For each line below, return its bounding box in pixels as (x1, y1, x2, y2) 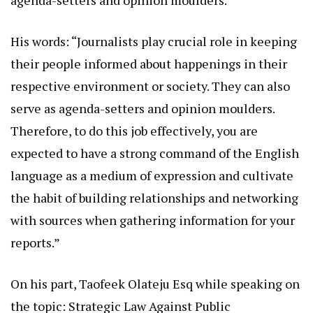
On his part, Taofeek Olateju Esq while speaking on (10, 275, 300, 293)
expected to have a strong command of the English (10, 145, 299, 162)
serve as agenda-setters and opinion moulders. (10, 100, 275, 117)
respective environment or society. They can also (10, 78, 290, 95)
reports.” (10, 234, 60, 252)
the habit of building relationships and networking (10, 189, 298, 207)
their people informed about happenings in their (10, 55, 287, 73)
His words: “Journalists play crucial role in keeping (10, 33, 297, 50)
